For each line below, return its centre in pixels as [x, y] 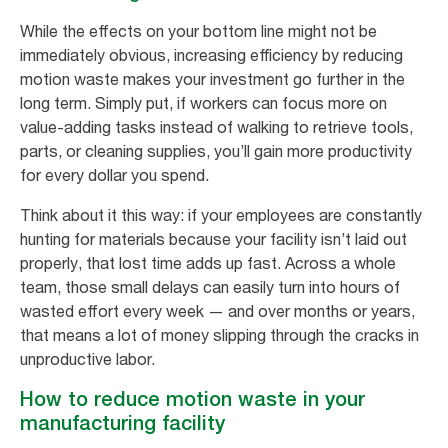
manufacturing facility [122, 423]
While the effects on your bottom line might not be [198, 31]
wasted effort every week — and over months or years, [217, 311]
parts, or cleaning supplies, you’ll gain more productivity [216, 151]
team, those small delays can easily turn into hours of [210, 287]
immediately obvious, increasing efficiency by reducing [211, 55]
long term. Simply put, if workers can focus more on [203, 103]
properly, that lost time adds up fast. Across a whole [208, 263]
